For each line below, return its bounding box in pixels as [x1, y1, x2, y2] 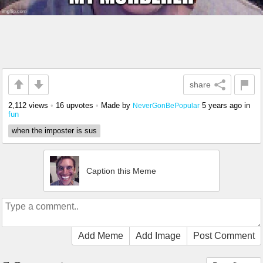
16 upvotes [56, 100, 93, 110]
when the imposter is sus [12, 126, 97, 135]
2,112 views [8, 100, 48, 110]
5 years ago [202, 100, 242, 110]
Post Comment [193, 230, 255, 241]
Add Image [136, 230, 181, 241]
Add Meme [78, 230, 123, 241]
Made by [101, 100, 133, 110]
